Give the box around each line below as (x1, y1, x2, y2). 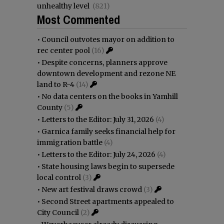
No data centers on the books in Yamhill (41, 91, 178, 101)
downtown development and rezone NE (37, 68, 175, 78)
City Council (37, 207, 79, 217)
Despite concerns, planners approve (41, 57, 167, 67)
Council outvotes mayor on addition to (41, 34, 174, 44)
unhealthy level (37, 1, 91, 10)
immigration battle (37, 137, 102, 147)
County (37, 102, 62, 112)
